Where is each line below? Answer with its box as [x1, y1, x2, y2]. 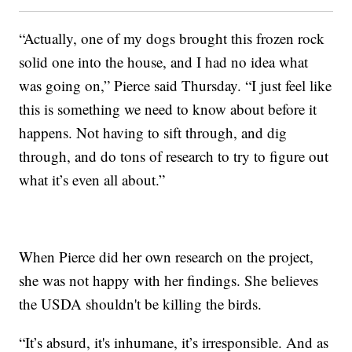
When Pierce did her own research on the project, [19, 247, 314, 267]
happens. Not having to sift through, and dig [19, 123, 288, 143]
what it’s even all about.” [19, 170, 166, 190]
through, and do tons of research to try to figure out [19, 146, 329, 167]
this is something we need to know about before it [19, 99, 317, 119]
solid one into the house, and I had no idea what [19, 52, 309, 72]
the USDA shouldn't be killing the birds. [19, 294, 262, 314]
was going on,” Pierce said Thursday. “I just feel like [19, 75, 332, 96]
